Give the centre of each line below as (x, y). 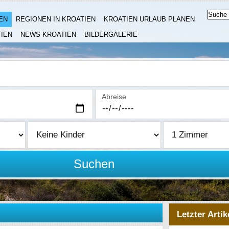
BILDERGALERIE (111, 35)
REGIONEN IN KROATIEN (56, 19)
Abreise (114, 97)
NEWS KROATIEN (48, 35)
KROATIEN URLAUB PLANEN (149, 19)
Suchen (94, 164)
